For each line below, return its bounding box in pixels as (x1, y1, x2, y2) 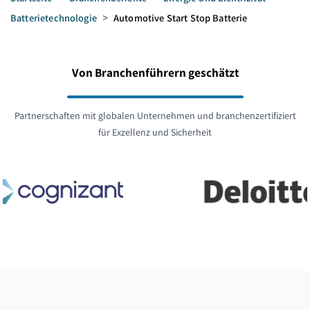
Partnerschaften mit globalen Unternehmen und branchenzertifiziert (14, 109, 296, 122)
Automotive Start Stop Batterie (113, 11, 248, 24)
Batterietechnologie (10, 11, 97, 24)
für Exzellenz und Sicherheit (98, 126, 212, 138)
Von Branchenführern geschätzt (71, 64, 239, 80)
